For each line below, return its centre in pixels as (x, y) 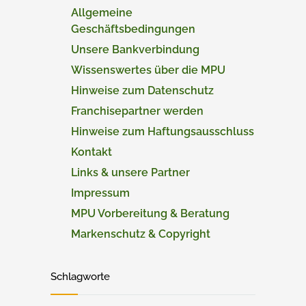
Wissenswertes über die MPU (148, 70)
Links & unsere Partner (130, 172)
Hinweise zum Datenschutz (142, 91)
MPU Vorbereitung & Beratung (150, 213)
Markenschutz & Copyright (141, 234)
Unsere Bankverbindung (135, 50)
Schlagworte (80, 277)
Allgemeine (102, 13)
